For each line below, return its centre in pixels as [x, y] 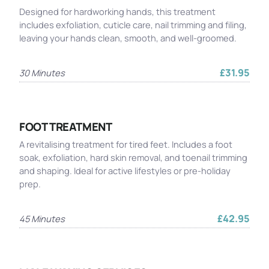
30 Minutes [42, 73]
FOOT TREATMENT [66, 127]
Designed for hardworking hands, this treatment [117, 11]
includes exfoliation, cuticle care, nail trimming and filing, [133, 25]
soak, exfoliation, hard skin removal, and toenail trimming [133, 157]
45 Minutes [42, 219]
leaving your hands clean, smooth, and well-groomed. [128, 38]
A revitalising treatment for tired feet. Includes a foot [126, 144]
